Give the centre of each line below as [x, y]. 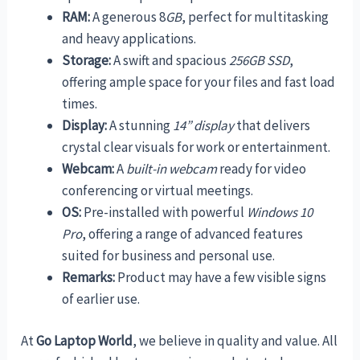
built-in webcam [172, 168]
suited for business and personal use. [169, 255]
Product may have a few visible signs [222, 277]
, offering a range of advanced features [193, 233]
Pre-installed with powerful [164, 212]
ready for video [262, 168]
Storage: [87, 60]
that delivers [272, 125]
